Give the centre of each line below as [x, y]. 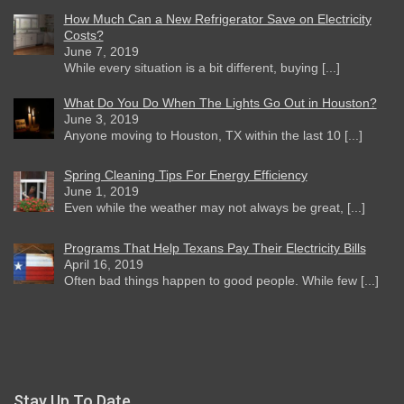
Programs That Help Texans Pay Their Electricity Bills [215, 248]
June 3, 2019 [101, 119]
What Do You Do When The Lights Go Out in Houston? [220, 102]
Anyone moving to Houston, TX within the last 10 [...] [213, 135]
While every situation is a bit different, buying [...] [202, 67]
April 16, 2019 [103, 265]
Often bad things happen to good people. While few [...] [221, 281]
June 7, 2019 [101, 51]
